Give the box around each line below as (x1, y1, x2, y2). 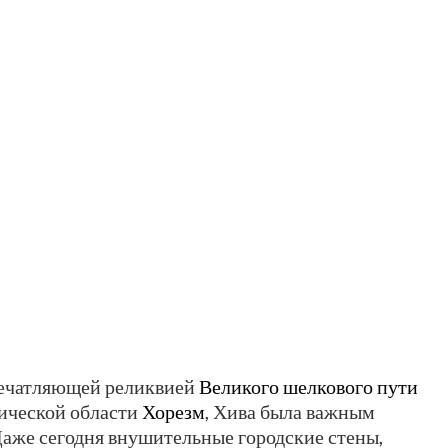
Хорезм (142, 399, 205, 424)
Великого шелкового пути (199, 374, 418, 399)
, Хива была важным (205, 399, 375, 424)
